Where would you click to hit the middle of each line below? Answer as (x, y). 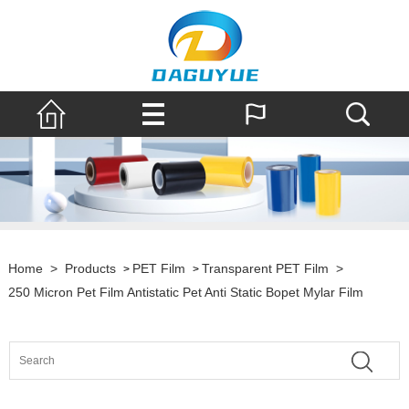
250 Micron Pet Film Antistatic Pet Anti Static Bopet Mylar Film (185, 293)
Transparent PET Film (265, 269)
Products (90, 269)
